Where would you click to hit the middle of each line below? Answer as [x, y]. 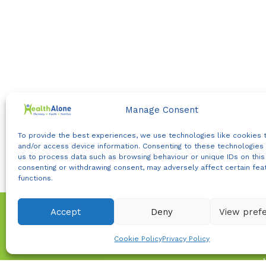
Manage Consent [162, 110]
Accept [66, 212]
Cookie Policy [138, 239]
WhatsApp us [69, 231]
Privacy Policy [186, 239]
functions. [35, 178]
